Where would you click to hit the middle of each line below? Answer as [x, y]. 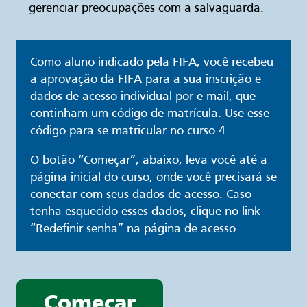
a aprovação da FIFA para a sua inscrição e [146, 80]
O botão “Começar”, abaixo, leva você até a [149, 161]
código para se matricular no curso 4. [130, 132]
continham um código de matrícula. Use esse [150, 114]
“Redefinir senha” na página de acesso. [135, 230]
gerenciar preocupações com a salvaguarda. [146, 9]
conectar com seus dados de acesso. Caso [141, 195]
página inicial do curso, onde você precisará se [153, 178]
